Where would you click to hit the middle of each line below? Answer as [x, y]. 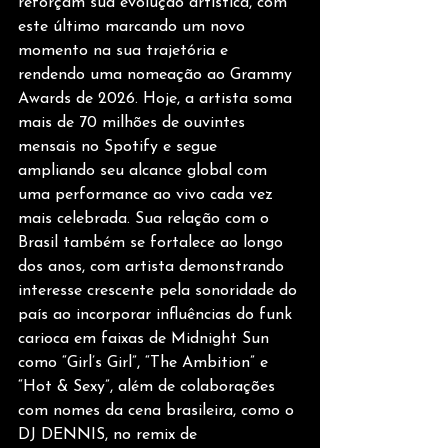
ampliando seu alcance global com [145, 171]
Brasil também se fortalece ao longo [153, 243]
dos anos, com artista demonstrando [153, 267]
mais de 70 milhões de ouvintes [134, 123]
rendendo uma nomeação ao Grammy [157, 75]
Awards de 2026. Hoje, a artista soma [157, 99]
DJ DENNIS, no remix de [110, 435]
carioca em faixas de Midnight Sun [146, 339]
